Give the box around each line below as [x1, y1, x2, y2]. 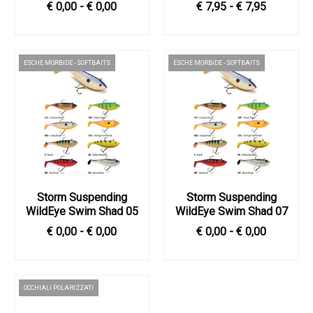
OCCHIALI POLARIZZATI [24, 284, 94, 291]
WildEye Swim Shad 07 [175, 205, 288, 218]
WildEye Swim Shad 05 [25, 205, 138, 218]
